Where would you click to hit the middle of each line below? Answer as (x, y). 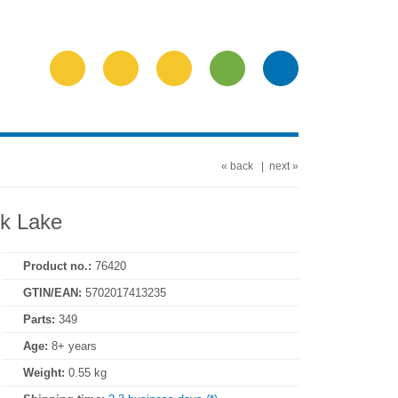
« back (237, 166)
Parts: (39, 319)
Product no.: (57, 266)
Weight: (46, 373)
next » (284, 166)
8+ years (72, 346)
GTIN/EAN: (52, 293)
